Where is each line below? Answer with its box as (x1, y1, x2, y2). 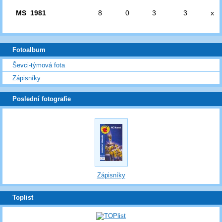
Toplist (12, 194, 33, 202)
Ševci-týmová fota (12, 61, 65, 69)
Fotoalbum (12, 46, 46, 54)
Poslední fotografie (12, 95, 71, 103)
